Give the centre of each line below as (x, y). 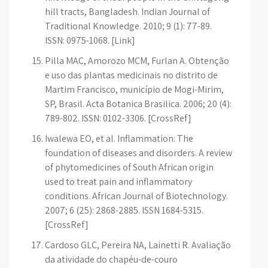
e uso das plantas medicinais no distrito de (131, 75)
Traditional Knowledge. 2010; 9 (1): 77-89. (128, 26)
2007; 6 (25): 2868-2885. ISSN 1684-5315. (124, 210)
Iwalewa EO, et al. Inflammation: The (119, 138)
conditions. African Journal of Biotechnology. (136, 196)
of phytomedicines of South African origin (129, 167)
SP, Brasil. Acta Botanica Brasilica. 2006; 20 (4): (138, 104)
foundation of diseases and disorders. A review (138, 153)
